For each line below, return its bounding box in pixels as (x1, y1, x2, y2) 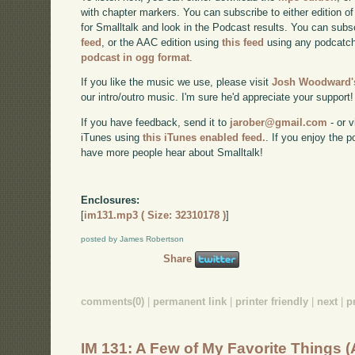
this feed (222, 36, 265, 48)
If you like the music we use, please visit (81, 76, 273, 89)
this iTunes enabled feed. (143, 132, 266, 144)
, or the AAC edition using (101, 36, 223, 48)
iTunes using (81, 132, 143, 144)
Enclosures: (81, 193, 140, 206)
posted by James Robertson (81, 234, 185, 243)
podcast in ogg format (81, 51, 190, 63)
